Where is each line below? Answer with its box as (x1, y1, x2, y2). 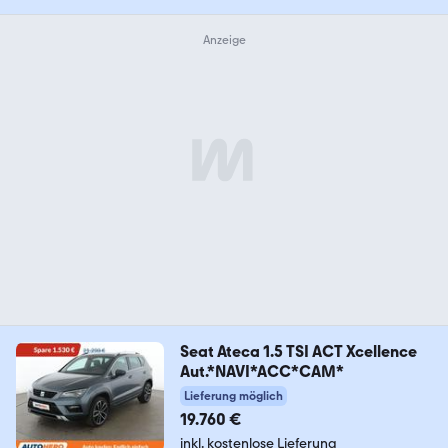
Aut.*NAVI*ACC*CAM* (179, 362, 344, 382)
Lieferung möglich (183, 389, 283, 404)
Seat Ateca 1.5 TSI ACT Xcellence (179, 342, 417, 362)
